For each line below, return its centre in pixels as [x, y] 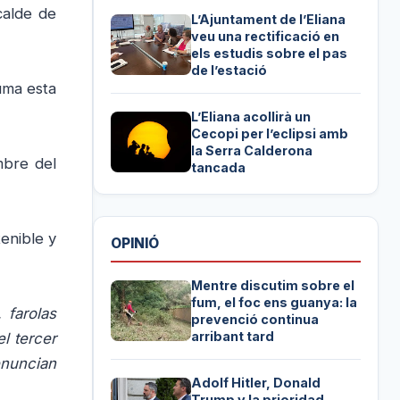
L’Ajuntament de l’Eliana [269, 20]
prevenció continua [255, 319]
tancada [219, 168]
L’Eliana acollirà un [251, 117]
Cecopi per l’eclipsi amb [270, 134]
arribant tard [233, 336]
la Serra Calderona [252, 151]
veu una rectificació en [266, 37]
